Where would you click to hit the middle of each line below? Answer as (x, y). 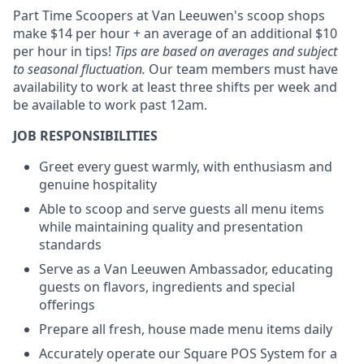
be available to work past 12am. (110, 105)
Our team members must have (243, 69)
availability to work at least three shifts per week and (175, 87)
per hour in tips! (64, 51)
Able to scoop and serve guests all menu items (182, 209)
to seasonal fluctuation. (81, 69)
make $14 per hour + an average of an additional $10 (175, 33)
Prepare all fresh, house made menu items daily (186, 329)
